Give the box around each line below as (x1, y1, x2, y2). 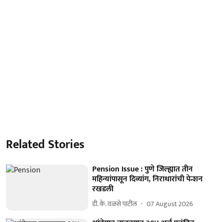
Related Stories (6, 134, 84, 155)
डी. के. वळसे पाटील (92, 198, 138, 210)
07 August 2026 (147, 198, 193, 210)
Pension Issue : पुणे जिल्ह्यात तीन (92, 162, 193, 176)
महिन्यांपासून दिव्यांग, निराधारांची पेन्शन (92, 172, 203, 186)
